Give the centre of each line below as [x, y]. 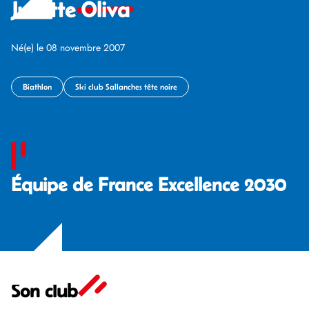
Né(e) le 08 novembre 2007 [68, 48]
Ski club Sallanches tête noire [126, 87]
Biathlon [37, 87]
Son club [44, 290]
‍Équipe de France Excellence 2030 [149, 185]
